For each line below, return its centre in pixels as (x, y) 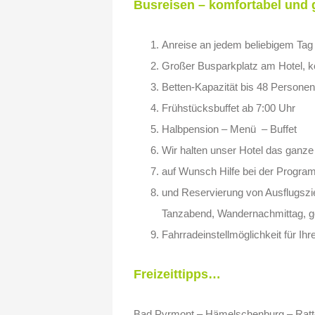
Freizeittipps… (177, 274)
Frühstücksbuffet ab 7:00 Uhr (229, 108)
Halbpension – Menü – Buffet (229, 129)
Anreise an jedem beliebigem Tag (237, 45)
